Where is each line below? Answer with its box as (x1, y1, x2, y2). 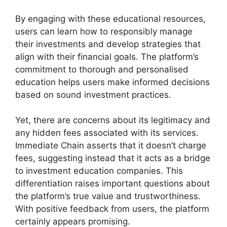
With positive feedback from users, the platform (15, 204, 209, 214)
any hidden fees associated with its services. (15, 128, 199, 138)
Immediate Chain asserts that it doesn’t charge (15, 140, 206, 151)
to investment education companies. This (15, 166, 183, 176)
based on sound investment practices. (15, 89, 171, 100)
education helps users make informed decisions (15, 77, 210, 87)
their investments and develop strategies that (15, 39, 201, 49)
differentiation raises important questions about (15, 178, 210, 189)
